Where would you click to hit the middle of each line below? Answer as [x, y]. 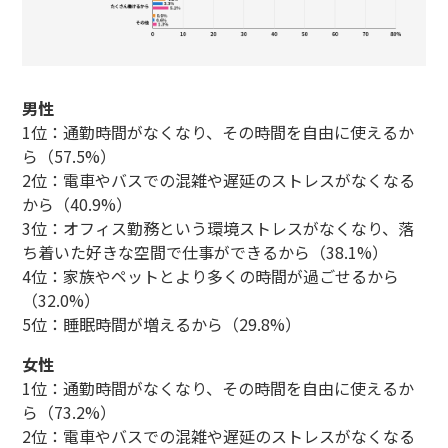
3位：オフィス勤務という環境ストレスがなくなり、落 [217, 227]
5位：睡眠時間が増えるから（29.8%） [161, 323]
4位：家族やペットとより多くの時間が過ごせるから [210, 275]
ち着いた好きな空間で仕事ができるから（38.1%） [204, 251]
